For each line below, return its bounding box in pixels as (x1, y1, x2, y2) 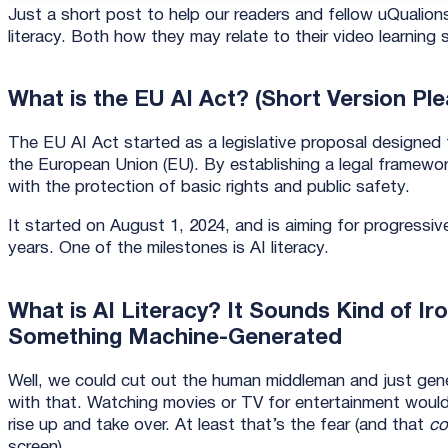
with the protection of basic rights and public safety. (8, 180, 420, 196)
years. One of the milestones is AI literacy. (8, 241, 349, 257)
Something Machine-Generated (8, 327, 342, 348)
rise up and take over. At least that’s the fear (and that (8, 417, 429, 433)
